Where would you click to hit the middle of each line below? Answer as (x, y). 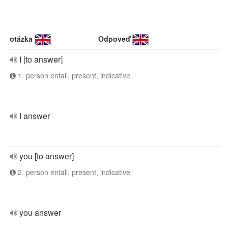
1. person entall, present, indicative (73, 75)
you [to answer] (47, 156)
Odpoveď (115, 39)
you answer (40, 212)
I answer (35, 116)
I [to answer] (41, 59)
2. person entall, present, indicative (73, 172)
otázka (21, 39)
